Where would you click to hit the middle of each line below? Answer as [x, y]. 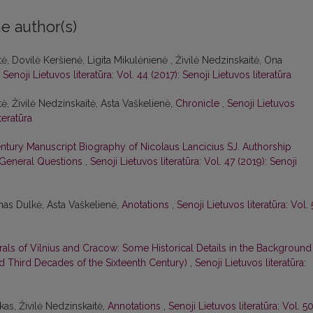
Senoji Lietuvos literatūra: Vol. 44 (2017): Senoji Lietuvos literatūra [147, 75]
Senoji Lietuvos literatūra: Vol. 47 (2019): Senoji [194, 162]
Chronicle [199, 104]
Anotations [147, 205]
